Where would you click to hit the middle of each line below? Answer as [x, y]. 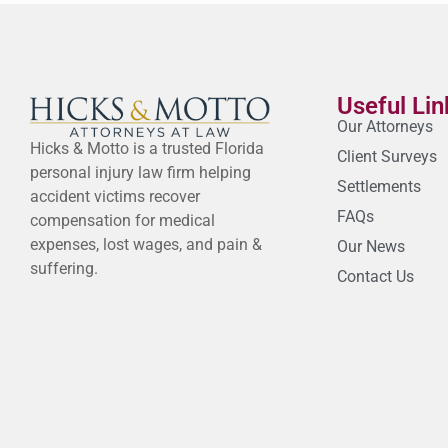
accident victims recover [115, 196]
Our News [370, 247]
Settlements [378, 187]
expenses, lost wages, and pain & [146, 244]
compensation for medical [122, 220]
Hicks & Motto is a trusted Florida [147, 148]
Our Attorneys [384, 127]
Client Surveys [386, 157]
